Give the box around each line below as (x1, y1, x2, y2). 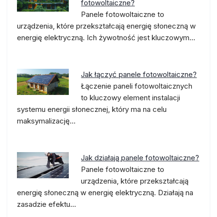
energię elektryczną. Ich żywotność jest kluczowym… (17, 33, 195, 42)
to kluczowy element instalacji (81, 93, 181, 102)
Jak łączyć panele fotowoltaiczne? (81, 70, 197, 79)
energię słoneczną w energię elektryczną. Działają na (17, 188, 193, 197)
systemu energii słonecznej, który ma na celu (17, 105, 167, 114)
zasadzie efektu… (17, 200, 76, 209)
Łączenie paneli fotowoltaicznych (81, 81, 193, 91)
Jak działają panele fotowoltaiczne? (81, 153, 200, 162)
